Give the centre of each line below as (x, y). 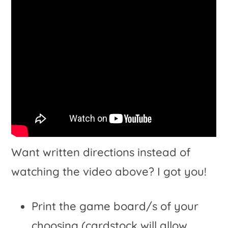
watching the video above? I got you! (109, 172)
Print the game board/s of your (115, 206)
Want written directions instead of (101, 152)
